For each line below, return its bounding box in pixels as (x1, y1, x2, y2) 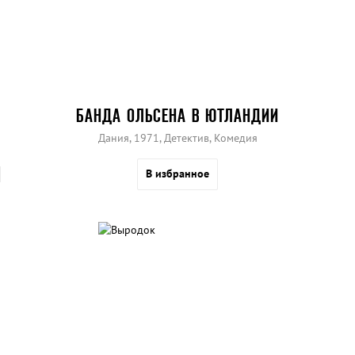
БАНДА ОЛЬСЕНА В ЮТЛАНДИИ (76, 105, 279, 126)
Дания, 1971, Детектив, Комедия (97, 131, 258, 146)
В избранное (146, 166, 209, 181)
